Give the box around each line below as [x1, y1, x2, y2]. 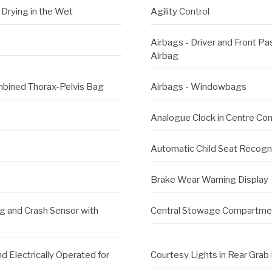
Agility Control [150, 6, 209, 18]
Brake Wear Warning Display [150, 174, 268, 186]
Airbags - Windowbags [150, 81, 246, 93]
